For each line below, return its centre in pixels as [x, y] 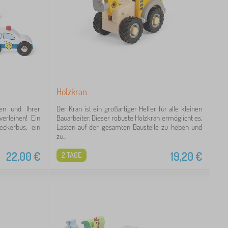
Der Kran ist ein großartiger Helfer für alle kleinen [129, 109]
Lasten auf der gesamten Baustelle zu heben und [129, 127]
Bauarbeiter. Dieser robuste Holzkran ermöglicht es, [129, 118]
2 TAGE [71, 155]
